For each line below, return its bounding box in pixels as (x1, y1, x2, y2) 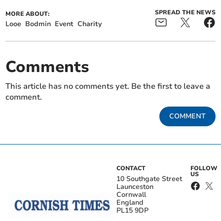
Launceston (116, 182, 153, 191)
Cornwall (116, 189, 146, 199)
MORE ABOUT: (5, 9, 50, 18)
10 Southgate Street (116, 174, 182, 184)
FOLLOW (190, 164, 218, 172)
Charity (77, 19, 102, 29)
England (116, 197, 144, 207)
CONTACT (116, 164, 146, 172)
